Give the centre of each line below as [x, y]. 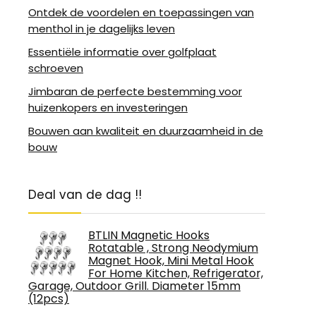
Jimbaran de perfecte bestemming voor [135, 91]
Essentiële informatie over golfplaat [122, 52]
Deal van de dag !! [85, 195]
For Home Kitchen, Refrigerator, [176, 273]
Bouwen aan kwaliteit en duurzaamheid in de [146, 131]
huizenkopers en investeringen [108, 108]
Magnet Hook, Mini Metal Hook [171, 261]
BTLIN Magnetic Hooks [149, 235]
